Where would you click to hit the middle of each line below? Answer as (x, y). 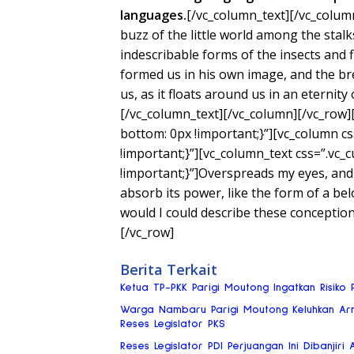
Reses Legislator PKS (173, 324)
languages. (153, 15)
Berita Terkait (169, 269)
